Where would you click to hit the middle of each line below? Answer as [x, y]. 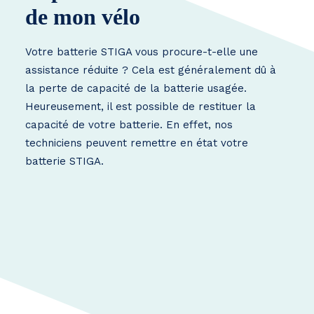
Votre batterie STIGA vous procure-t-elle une [142, 52]
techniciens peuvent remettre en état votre [137, 143]
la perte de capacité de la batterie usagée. [136, 88]
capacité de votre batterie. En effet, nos [129, 125]
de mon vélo [83, 17]
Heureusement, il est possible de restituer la [141, 107]
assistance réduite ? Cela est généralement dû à [151, 70]
